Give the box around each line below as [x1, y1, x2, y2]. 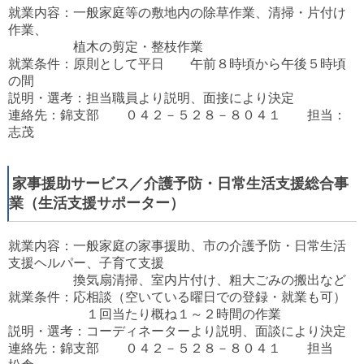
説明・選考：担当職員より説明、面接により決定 [8, 91, 294, 105]
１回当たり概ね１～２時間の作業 [8, 307, 281, 321]
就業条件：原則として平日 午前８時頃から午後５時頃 [8, 57, 346, 71]
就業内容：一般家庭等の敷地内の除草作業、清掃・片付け [8, 6, 346, 19]
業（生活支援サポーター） [9, 195, 184, 211]
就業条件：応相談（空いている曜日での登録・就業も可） [8, 290, 346, 304]
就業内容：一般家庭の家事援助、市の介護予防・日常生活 [8, 239, 346, 253]
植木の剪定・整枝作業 [8, 40, 203, 54]
